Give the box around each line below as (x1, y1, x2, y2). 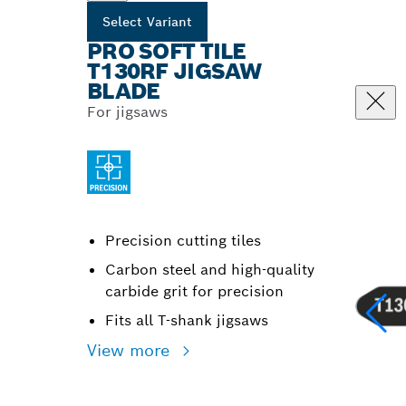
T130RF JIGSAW (87, 57, 262, 85)
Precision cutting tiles (105, 231, 261, 250)
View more (87, 340, 175, 361)
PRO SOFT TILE (87, 37, 246, 65)
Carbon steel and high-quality (105, 260, 314, 279)
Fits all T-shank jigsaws (105, 311, 268, 330)
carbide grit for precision (105, 282, 284, 301)
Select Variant (102, 14, 192, 30)
